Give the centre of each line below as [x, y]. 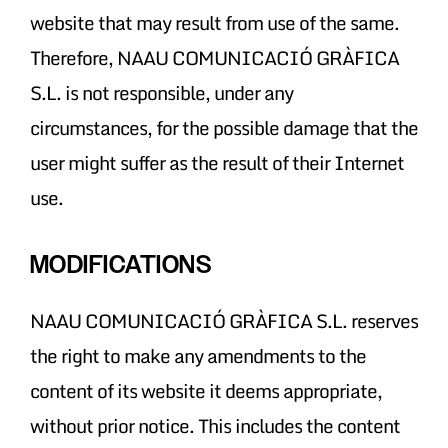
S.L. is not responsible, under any [161, 92]
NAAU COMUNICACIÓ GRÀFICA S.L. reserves [223, 320]
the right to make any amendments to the [197, 355]
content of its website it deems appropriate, [205, 390]
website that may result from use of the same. [214, 22]
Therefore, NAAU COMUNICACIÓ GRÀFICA [214, 57]
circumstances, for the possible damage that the [223, 127]
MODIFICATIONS [120, 264]
